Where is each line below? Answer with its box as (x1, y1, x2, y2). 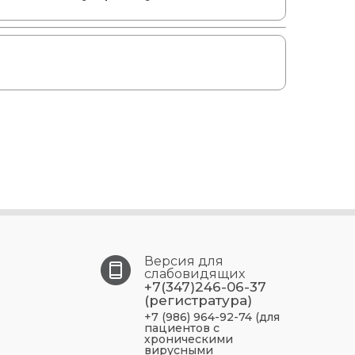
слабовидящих (144, 266, 245, 281)
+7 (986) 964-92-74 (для (144, 310, 280, 324)
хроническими (144, 332, 233, 346)
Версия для (144, 254, 223, 269)
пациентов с (144, 321, 219, 335)
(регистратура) (144, 292, 252, 308)
